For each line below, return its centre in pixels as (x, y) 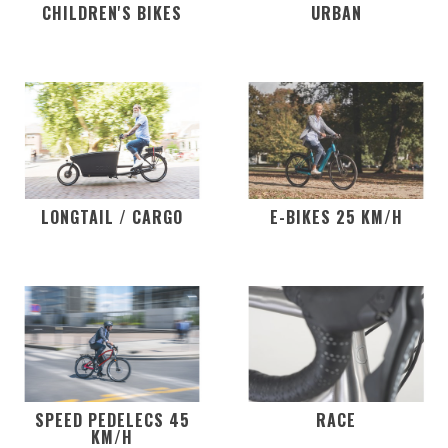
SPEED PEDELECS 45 (112, 420)
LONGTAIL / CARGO (112, 216)
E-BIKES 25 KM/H (336, 216)
